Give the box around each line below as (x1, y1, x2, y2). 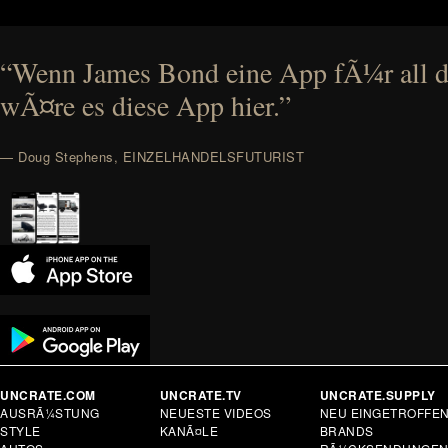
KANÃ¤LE (159, 421, 219, 439)
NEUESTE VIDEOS (159, 403, 272, 421)
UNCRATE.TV (159, 385, 242, 404)
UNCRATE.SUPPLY (319, 385, 436, 404)
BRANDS (319, 421, 374, 439)
